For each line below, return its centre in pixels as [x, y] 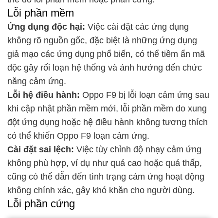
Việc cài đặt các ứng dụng [137, 27]
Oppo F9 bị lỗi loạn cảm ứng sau [145, 95]
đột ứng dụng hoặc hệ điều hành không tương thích [108, 122]
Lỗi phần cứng [41, 204]
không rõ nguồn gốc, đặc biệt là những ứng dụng [102, 41]
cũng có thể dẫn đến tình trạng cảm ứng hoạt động [106, 177]
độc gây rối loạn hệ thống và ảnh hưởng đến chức [105, 68]
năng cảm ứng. [37, 82]
